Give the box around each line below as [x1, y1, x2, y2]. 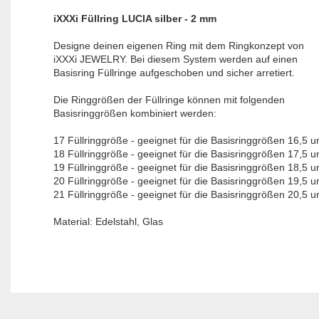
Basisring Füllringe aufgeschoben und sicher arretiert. [53, 67, 295, 79]
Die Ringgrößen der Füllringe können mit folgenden [53, 94, 285, 106]
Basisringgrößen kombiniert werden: [53, 108, 216, 120]
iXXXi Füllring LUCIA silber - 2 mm [53, 13, 216, 25]
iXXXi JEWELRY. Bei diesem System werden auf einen [53, 53, 298, 66]
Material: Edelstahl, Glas [53, 216, 163, 228]
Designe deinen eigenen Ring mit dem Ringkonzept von [53, 40, 304, 52]
